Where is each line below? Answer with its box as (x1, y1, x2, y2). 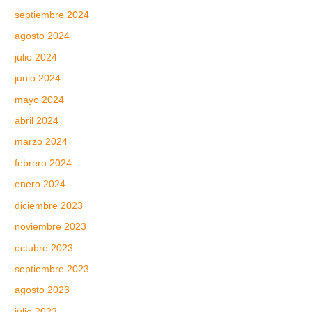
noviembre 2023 (15, 221, 87, 233)
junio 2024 (15, 73, 61, 84)
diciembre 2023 (15, 200, 84, 211)
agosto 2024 (15, 31, 70, 42)
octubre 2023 (15, 242, 74, 253)
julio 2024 (15, 52, 58, 63)
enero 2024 (15, 179, 66, 190)
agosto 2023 (15, 285, 70, 296)
